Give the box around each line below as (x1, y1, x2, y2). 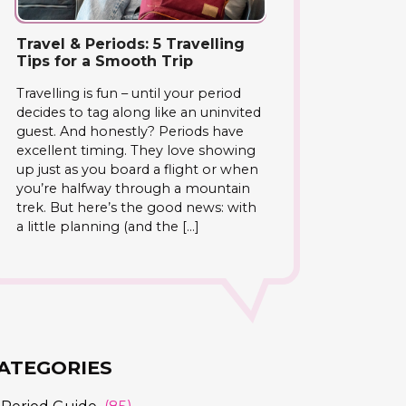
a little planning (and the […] (16, 217, 199, 235)
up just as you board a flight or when (16, 160, 258, 178)
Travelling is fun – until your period (16, 84, 241, 101)
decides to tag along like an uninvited (16, 103, 261, 121)
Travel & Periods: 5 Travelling (16, 34, 245, 53)
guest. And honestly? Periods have (16, 122, 244, 140)
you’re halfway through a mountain (16, 179, 250, 197)
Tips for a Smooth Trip (16, 52, 193, 70)
